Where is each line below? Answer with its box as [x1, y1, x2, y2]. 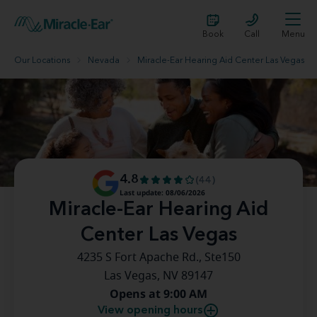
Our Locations [14, 57, 70, 65]
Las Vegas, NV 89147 [104, 270, 213, 282]
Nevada [88, 57, 120, 65]
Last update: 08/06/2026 [120, 188, 205, 197]
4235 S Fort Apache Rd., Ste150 [76, 252, 241, 263]
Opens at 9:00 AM [110, 286, 207, 301]
